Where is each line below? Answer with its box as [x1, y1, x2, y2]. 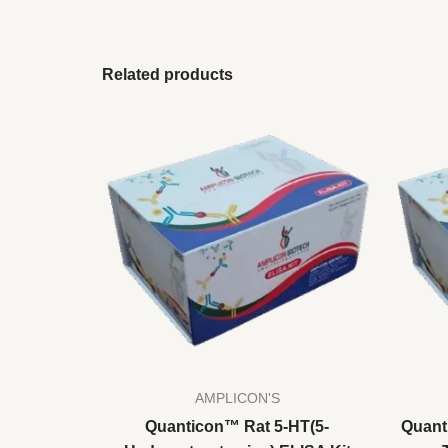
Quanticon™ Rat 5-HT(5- [145, 418, 329, 436]
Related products [102, 66, 233, 84]
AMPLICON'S [194, 391, 280, 407]
